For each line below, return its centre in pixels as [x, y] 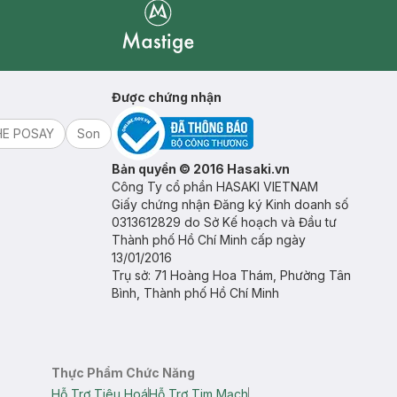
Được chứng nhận [167, 97]
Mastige [147, 63]
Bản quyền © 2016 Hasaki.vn [201, 169]
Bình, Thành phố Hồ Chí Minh [195, 293]
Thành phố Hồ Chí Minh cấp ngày [209, 240]
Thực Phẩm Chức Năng [123, 373]
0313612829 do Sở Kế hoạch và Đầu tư [224, 222]
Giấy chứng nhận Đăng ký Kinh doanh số [230, 204]
